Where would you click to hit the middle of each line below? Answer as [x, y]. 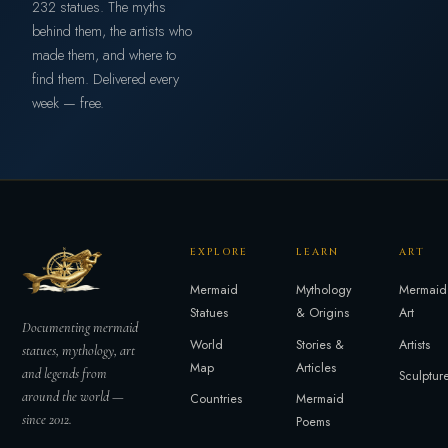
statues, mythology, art [79, 350]
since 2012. [47, 419]
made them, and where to [104, 55]
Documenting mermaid [80, 327]
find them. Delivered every [105, 79]
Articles [316, 367]
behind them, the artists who [112, 31]
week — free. [68, 103]
